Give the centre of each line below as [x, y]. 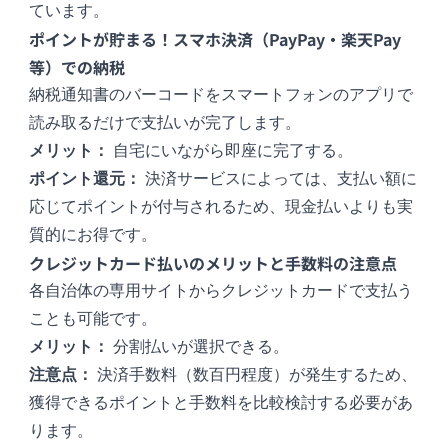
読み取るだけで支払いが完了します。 [165, 123]
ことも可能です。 [93, 319]
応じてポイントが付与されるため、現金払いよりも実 [221, 207]
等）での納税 [77, 67]
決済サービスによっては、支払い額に [279, 179]
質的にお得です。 [93, 235]
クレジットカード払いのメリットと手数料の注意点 [213, 263]
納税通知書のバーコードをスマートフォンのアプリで [221, 95]
